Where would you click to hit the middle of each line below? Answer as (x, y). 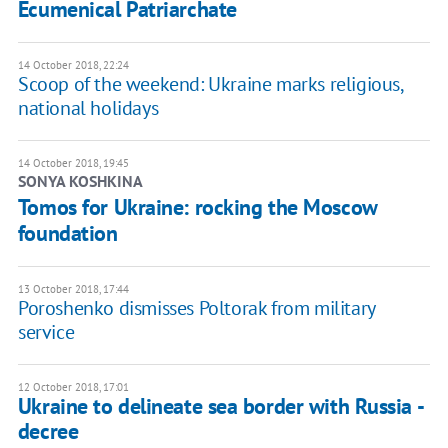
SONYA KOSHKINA (80, 181)
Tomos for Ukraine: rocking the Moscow (197, 207)
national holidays (88, 108)
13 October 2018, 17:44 (73, 289)
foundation (67, 233)
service (46, 332)
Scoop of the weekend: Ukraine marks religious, (210, 84)
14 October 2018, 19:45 (73, 163)
